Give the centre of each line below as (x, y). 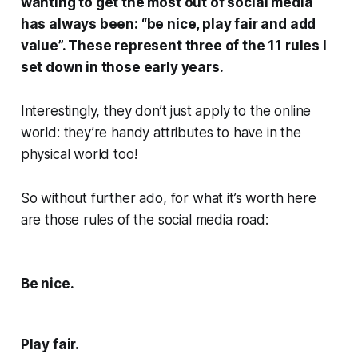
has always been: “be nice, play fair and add (168, 24)
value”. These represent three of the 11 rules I (173, 46)
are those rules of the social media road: (144, 220)
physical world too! (79, 155)
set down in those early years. (122, 68)
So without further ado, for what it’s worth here (168, 199)
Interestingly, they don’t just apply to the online (166, 111)
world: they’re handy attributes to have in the (161, 133)
